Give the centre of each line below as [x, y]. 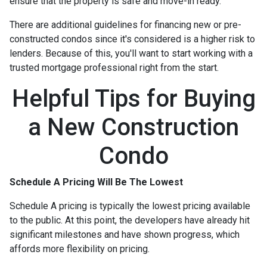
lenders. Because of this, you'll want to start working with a [131, 53]
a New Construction [133, 127]
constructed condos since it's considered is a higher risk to [132, 39]
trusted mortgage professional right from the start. [115, 67]
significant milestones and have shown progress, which [125, 234]
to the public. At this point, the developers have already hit [130, 220]
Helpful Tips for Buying [133, 98]
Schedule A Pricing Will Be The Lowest [96, 182]
